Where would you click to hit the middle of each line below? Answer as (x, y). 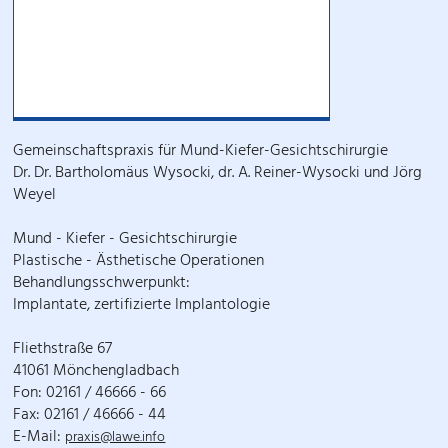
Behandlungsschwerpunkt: (102, 283)
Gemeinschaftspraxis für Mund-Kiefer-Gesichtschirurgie (201, 151)
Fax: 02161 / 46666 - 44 (90, 415)
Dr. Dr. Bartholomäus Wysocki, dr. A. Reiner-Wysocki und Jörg (218, 173)
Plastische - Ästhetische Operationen (139, 261)
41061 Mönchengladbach (96, 371)
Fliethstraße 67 (63, 349)
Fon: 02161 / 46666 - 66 (90, 393)
